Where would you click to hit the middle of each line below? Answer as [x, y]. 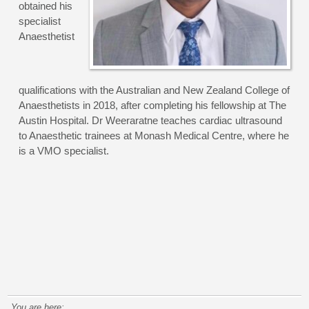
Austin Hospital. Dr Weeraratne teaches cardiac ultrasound [151, 120]
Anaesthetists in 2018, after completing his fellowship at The [153, 105]
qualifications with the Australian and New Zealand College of [154, 90]
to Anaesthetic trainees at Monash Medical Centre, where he [154, 135]
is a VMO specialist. [64, 150]
